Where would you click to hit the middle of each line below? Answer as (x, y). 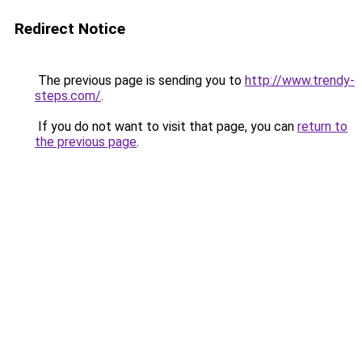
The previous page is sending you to (140, 80)
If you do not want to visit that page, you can (166, 126)
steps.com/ (68, 96)
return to (322, 126)
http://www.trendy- (300, 80)
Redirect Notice (70, 29)
